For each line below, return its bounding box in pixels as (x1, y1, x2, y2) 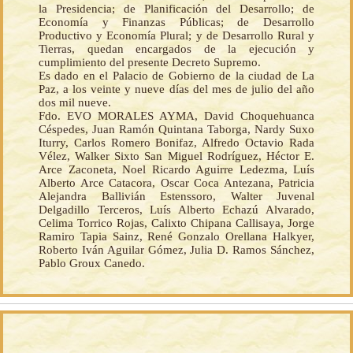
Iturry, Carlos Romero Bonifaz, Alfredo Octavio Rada (39, 136, 314, 150)
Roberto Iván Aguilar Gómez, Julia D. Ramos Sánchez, (39, 243, 314, 257)
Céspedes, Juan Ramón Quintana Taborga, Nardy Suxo (39, 123, 314, 136)
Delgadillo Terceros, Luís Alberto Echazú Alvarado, (39, 203, 314, 217)
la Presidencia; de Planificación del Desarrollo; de (39, 2, 314, 16)
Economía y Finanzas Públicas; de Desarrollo (39, 16, 314, 29)
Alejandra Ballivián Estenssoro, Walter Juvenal (39, 190, 314, 203)
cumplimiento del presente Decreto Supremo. (39, 56, 261, 69)
